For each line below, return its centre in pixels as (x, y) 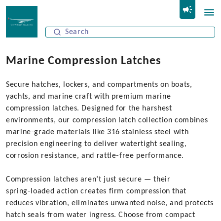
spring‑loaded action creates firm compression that (96, 191)
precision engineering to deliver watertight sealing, (96, 144)
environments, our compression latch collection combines (107, 120)
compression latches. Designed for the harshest (89, 109)
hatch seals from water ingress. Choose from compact (101, 215)
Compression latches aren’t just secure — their (88, 180)
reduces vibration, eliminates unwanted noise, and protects (110, 203)
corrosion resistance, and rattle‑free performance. (95, 156)
